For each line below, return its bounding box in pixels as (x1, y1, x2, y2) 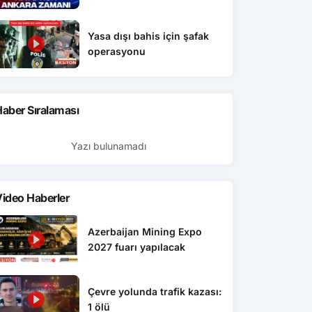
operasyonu (88, 45, 146, 58)
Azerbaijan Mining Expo (88, 226, 203, 238)
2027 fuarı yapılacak (88, 241, 186, 253)
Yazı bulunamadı (71, 140, 146, 153)
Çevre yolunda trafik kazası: (88, 286, 222, 298)
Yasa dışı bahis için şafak (88, 30, 210, 42)
